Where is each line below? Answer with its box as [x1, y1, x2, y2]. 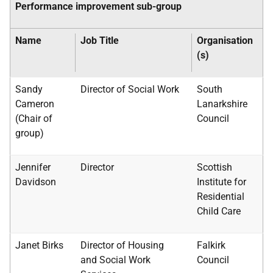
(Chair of [15, 113, 52, 124]
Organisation [197, 35, 253, 46]
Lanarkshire [197, 98, 247, 110]
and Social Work [80, 254, 151, 266]
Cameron [15, 98, 54, 110]
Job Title [80, 35, 119, 46]
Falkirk [197, 239, 225, 251]
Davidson [15, 176, 56, 188]
